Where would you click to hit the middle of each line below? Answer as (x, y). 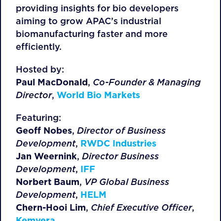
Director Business (120, 156)
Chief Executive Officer (141, 207)
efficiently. (39, 47)
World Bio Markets (98, 95)
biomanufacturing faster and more (92, 34)
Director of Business (121, 130)
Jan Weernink (46, 156)
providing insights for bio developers (97, 8)
